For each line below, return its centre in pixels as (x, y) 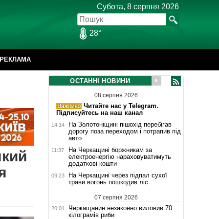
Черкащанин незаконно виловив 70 (120, 208)
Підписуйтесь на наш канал (99, 112)
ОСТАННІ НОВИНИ (100, 81)
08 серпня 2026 (116, 95)
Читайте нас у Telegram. (120, 106)
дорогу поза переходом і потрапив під (124, 131)
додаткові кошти (92, 163)
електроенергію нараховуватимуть (120, 156)
